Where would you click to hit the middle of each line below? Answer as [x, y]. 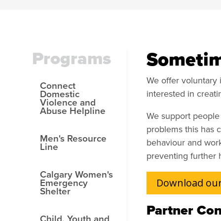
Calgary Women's [76, 174]
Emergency [64, 182]
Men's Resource [73, 138]
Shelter [55, 191]
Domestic [59, 93]
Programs [72, 58]
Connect [57, 85]
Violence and [68, 102]
